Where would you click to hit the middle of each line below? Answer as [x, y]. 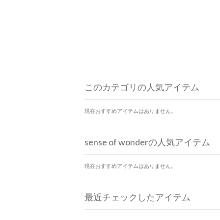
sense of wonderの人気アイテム [147, 142]
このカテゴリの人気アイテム [142, 87]
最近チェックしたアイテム [137, 197]
